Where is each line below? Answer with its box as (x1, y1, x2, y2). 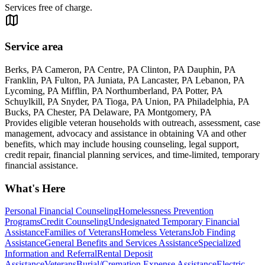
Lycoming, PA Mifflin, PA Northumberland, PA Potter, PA (5, 86, 222, 96)
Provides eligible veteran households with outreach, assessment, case (5, 118, 260, 128)
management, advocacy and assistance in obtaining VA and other (5, 128, 246, 139)
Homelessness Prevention (118, 206, 214, 216)
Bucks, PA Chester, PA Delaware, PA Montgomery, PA (5, 107, 212, 118)
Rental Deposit (97, 248, 153, 259)
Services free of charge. (5, 2, 92, 12)
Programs (5, 216, 40, 227)
